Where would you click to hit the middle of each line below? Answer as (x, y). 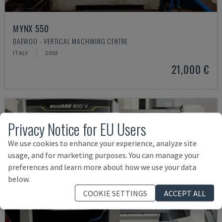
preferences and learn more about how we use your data (102, 167)
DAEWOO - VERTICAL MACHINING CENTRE (71, 41)
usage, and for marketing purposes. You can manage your (104, 155)
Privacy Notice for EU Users (77, 129)
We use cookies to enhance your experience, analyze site (102, 143)
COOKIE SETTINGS (115, 193)
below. (19, 179)
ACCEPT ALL (185, 193)
